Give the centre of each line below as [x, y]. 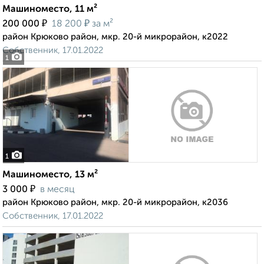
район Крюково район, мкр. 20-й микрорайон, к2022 [115, 37]
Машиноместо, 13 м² [50, 175]
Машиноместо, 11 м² [50, 10]
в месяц [57, 190]
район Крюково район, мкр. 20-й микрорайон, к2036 [115, 203]
